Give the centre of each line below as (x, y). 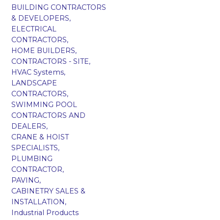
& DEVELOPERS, (41, 18)
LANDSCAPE (34, 83)
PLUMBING (32, 158)
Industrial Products (45, 212)
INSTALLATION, (39, 202)
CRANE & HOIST (40, 137)
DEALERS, (29, 126)
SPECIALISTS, (35, 148)
